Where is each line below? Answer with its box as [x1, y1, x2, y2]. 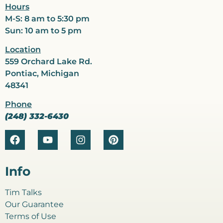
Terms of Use [5, 211, 56, 221]
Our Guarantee [5, 199, 64, 209]
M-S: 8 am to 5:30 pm [5, 13, 90, 23]
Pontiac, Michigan [5, 68, 79, 78]
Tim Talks [5, 187, 42, 197]
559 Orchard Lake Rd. [5, 56, 92, 66]
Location [5, 44, 41, 54]
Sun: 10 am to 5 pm [5, 25, 82, 35]
